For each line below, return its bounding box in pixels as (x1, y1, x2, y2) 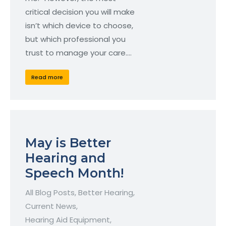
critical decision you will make (25, 7, 135, 18)
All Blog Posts (25, 187, 75, 198)
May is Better (25, 135, 111, 151)
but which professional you (25, 34, 126, 45)
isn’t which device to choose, (25, 20, 133, 31)
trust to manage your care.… (25, 47, 132, 59)
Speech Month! (25, 165, 124, 181)
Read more (31, 73, 63, 81)
